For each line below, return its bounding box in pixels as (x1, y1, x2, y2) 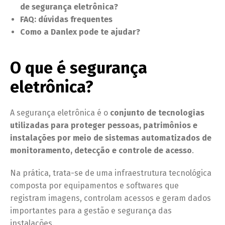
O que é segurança (10, 58, 147, 77)
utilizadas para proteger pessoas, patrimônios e (10, 120, 197, 130)
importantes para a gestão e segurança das (10, 205, 172, 215)
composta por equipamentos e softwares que (10, 180, 179, 190)
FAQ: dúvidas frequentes (20, 14, 113, 24)
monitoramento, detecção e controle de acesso (10, 145, 192, 155)
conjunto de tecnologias (108, 107, 204, 118)
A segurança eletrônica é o (10, 107, 108, 118)
